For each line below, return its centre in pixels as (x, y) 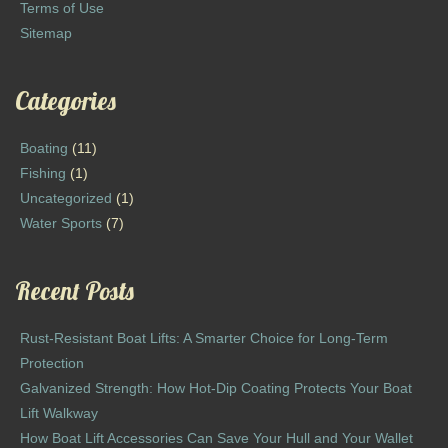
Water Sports (61, 223)
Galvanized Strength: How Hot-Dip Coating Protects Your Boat (216, 388)
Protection (52, 363)
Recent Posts (74, 291)
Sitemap (46, 33)
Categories (65, 101)
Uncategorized (66, 198)
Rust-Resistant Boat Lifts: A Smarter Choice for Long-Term (204, 338)
